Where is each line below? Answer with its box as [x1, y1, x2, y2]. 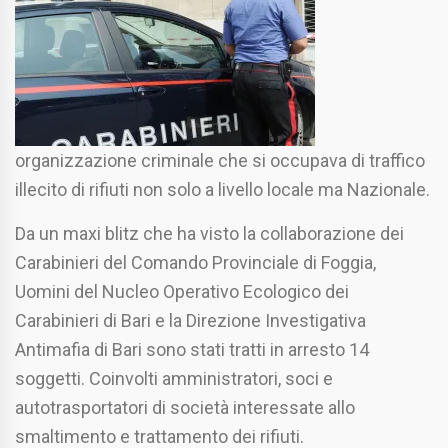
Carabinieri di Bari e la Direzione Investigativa [15, 310, 366, 331]
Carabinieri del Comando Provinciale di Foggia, [15, 252, 376, 273]
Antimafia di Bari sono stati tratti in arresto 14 [15, 339, 369, 360]
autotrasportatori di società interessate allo [15, 397, 355, 418]
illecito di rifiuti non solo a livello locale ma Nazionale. [15, 179, 430, 200]
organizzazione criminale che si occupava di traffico [15, 150, 425, 171]
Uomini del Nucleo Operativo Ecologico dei [15, 281, 349, 302]
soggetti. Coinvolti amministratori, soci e [15, 368, 333, 389]
